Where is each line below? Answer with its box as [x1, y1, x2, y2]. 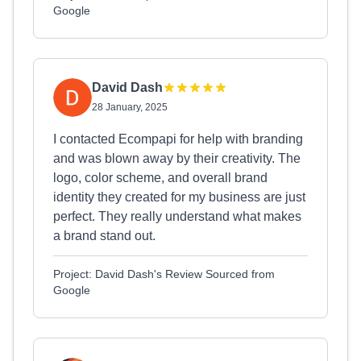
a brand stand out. [53, 229, 156, 243]
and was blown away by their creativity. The [53, 151, 301, 165]
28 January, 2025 [92, 102, 168, 113]
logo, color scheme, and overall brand [53, 171, 268, 185]
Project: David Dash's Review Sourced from [53, 268, 275, 280]
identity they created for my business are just [53, 190, 305, 204]
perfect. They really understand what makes [53, 210, 301, 223]
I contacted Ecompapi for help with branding [53, 132, 303, 146]
